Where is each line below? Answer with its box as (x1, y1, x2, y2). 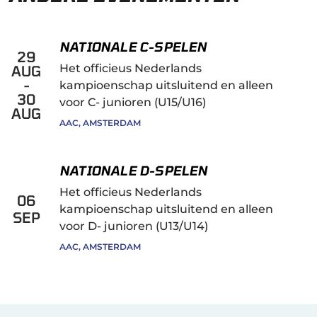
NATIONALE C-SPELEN (59, 39, 207, 54)
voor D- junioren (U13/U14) (59, 219, 208, 233)
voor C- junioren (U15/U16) (59, 96, 206, 109)
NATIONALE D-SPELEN (59, 163, 208, 178)
